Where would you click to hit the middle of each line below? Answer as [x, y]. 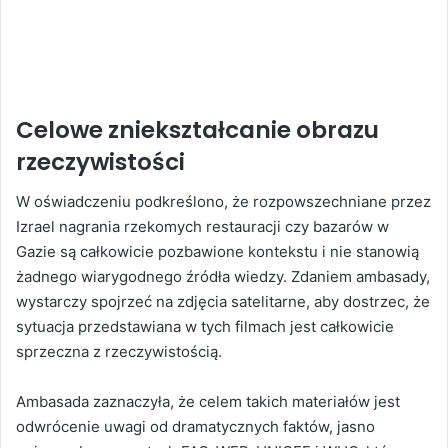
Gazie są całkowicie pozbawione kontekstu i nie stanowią [217, 252]
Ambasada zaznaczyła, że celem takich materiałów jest [208, 402]
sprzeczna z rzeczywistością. [119, 352]
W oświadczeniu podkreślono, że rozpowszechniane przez [223, 202]
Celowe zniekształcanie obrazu [197, 129]
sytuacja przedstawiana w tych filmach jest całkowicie [205, 327]
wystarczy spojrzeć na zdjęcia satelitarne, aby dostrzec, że [223, 302]
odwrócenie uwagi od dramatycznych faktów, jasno [195, 427]
